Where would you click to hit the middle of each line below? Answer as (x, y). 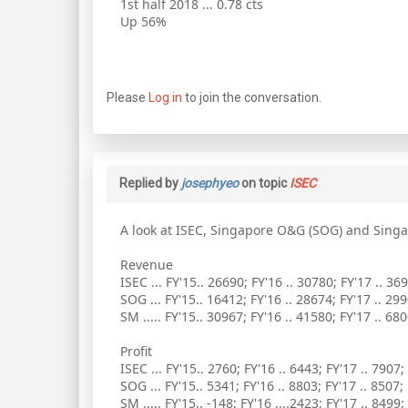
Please (127, 97)
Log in (165, 97)
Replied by (150, 183)
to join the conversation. (252, 97)
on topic (264, 183)
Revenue (147, 264)
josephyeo (210, 183)
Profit (136, 351)
